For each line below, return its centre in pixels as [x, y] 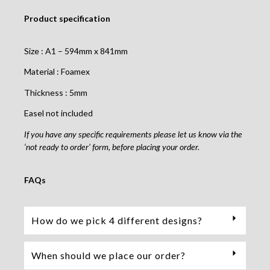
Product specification [67, 18]
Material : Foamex [57, 72]
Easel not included [58, 113]
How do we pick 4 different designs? [117, 221]
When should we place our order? [108, 256]
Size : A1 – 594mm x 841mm [76, 51]
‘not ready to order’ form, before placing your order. [112, 147]
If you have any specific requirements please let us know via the [133, 135]
